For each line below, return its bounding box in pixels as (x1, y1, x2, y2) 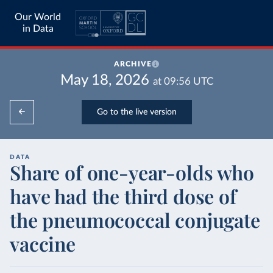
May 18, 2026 (60, 73, 149, 88)
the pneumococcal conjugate (10, 207, 260, 233)
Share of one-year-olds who (10, 159, 254, 185)
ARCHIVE (113, 60, 152, 68)
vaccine (10, 230, 76, 257)
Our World (15, 12, 61, 22)
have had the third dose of (10, 183, 236, 209)
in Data (22, 24, 54, 34)
